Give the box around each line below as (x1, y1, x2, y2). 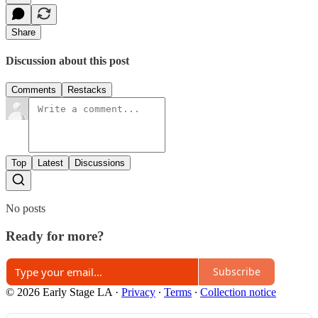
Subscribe (213, 265, 261, 279)
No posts (6, 202, 45, 215)
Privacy (121, 285, 155, 298)
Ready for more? (6, 229, 104, 244)
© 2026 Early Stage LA (6, 285, 112, 298)
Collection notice (200, 285, 276, 298)
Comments (11, 84, 56, 96)
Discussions (75, 158, 125, 169)
